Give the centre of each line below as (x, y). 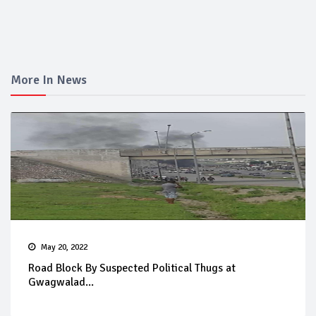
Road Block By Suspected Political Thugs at (132, 268)
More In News (49, 80)
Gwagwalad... (61, 282)
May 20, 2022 (64, 248)
